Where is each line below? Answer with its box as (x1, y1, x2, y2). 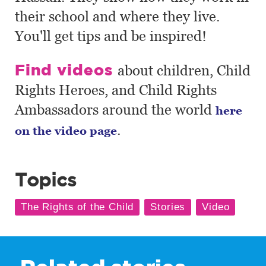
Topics (15, 169, 77, 190)
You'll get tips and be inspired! (15, 27, 207, 45)
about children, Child (118, 61, 251, 79)
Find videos (15, 60, 118, 78)
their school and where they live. (15, 7, 220, 25)
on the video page (15, 123, 117, 137)
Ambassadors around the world (15, 100, 216, 118)
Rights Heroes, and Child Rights (15, 81, 217, 99)
